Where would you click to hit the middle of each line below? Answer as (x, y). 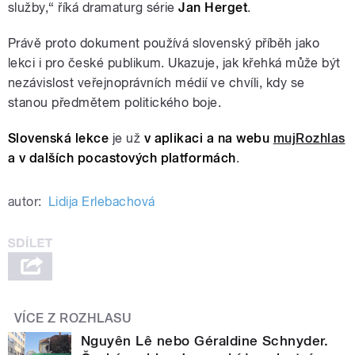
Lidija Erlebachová (101, 201)
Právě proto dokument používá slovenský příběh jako (164, 43)
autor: (25, 201)
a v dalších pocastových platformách (122, 158)
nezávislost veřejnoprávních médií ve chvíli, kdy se (157, 82)
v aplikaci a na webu (208, 138)
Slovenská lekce (59, 138)
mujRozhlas (309, 138)
